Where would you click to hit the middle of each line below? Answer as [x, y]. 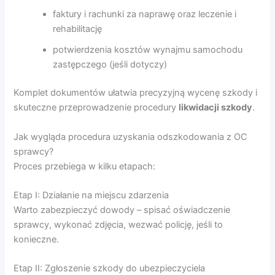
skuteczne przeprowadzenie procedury [96, 108]
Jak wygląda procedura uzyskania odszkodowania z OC [131, 137]
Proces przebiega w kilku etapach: [85, 166]
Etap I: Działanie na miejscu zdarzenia [91, 195]
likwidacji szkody [216, 108]
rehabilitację [78, 29]
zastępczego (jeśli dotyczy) [110, 65]
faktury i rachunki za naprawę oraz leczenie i [145, 14]
